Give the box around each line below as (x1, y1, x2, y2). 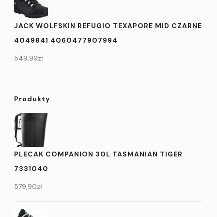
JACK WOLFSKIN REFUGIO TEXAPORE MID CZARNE (14, 21, 202, 30)
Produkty (14, 94, 50, 103)
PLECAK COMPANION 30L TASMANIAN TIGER (14, 149, 183, 158)
